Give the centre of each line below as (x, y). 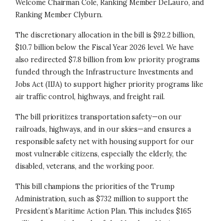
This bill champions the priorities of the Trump (95, 186)
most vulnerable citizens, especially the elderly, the (101, 154)
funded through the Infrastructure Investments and (104, 72)
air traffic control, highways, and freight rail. (90, 97)
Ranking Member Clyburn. (59, 15)
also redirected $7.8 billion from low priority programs (108, 60)
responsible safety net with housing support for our (105, 142)
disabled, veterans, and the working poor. (85, 166)
